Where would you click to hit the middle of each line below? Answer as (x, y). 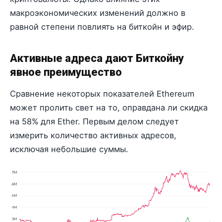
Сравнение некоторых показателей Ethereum (102, 93)
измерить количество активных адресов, (93, 135)
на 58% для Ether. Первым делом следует (94, 121)
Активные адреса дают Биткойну (97, 58)
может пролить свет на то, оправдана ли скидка (109, 107)
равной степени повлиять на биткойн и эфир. (102, 27)
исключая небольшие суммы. (69, 149)
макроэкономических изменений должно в (98, 13)
